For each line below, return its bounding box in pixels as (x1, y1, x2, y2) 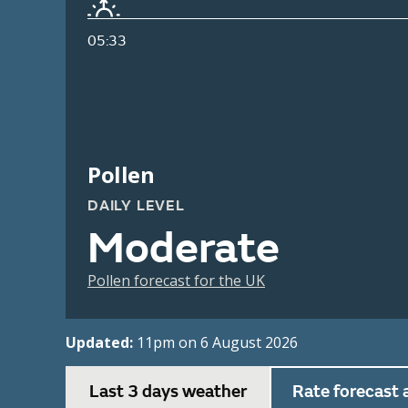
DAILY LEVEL (87, 197, 185, 216)
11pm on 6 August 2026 (137, 332, 298, 353)
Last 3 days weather (88, 381, 247, 403)
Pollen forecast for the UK (87, 270, 265, 291)
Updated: (66, 332, 137, 353)
